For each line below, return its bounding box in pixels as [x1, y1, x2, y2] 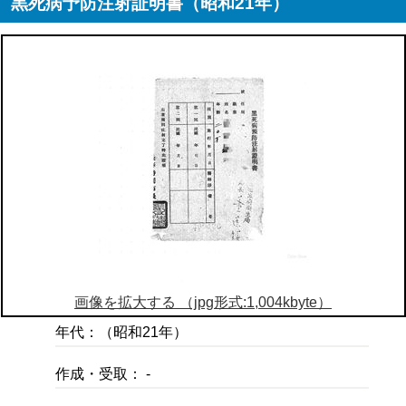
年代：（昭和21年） [55, 324, 188, 341]
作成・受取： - [55, 366, 151, 382]
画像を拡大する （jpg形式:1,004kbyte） [74, 294, 332, 310]
